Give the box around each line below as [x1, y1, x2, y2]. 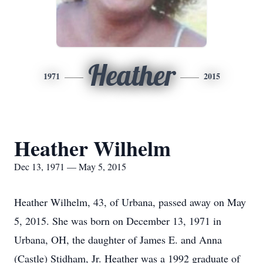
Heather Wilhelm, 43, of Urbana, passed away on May [14, 195, 246, 209]
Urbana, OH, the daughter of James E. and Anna [14, 232, 222, 247]
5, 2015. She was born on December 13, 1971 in [14, 214, 221, 228]
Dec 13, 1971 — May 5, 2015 [14, 160, 126, 173]
